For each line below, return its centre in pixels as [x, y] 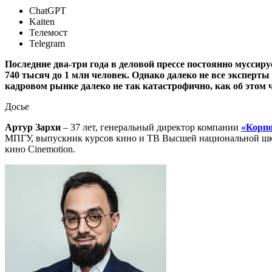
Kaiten [42, 22]
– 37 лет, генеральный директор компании [151, 127]
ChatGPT [48, 11]
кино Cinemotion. [40, 149]
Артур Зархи [33, 127]
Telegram [47, 43]
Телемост [48, 32]
